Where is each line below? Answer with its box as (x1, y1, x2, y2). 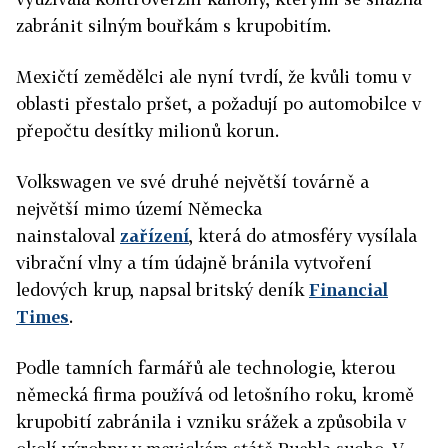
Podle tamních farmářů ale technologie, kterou (16, 357, 395, 378)
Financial (309, 279, 388, 300)
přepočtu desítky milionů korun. (16, 120, 279, 141)
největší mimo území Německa (16, 198, 262, 219)
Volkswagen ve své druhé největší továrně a (16, 171, 369, 192)
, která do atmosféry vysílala (189, 225, 417, 246)
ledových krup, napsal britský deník (16, 279, 309, 300)
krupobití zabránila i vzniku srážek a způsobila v (16, 411, 406, 432)
